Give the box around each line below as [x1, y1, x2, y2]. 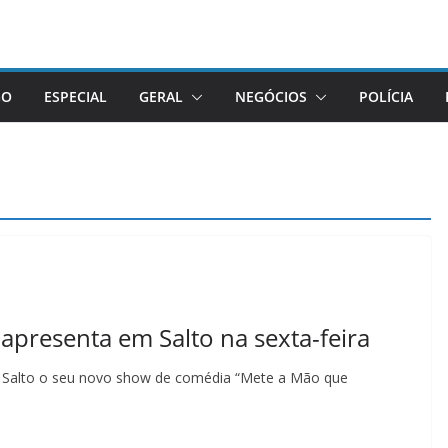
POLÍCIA [359, 87, 413, 106]
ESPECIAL [44, 87, 107, 106]
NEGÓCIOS [235, 87, 307, 106]
